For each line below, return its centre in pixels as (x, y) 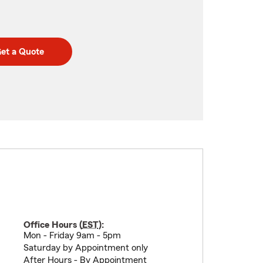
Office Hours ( (53, 225)
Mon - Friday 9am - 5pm (72, 235)
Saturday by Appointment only (85, 248)
